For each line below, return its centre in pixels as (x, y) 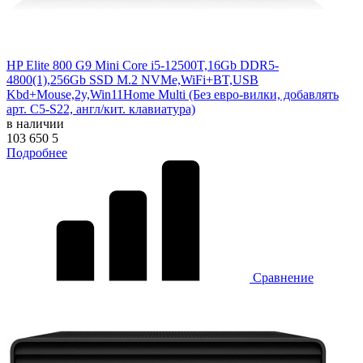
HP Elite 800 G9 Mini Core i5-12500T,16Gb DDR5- (143, 65)
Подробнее (37, 152)
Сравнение (282, 277)
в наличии (35, 123)
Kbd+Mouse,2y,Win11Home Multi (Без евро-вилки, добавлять (173, 94)
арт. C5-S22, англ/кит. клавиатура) (101, 109)
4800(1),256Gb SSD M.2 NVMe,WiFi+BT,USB (132, 79)
